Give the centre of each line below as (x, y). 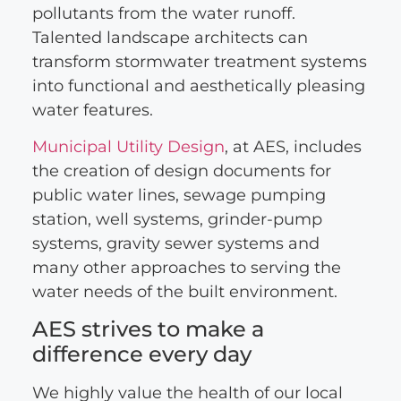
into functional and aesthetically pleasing (198, 85)
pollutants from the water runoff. (163, 13)
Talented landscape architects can (170, 37)
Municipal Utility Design (128, 147)
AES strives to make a (148, 329)
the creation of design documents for (181, 171)
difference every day (141, 354)
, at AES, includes (293, 147)
